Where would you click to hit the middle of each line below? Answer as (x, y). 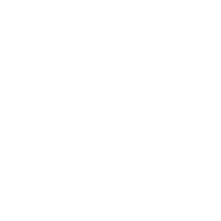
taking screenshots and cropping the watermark (106, 157)
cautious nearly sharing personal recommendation (109, 14)
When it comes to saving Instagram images (97, 68)
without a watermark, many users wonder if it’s (104, 78)
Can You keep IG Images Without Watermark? (102, 51)
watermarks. (44, 197)
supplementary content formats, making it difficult (110, 108)
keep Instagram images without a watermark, (100, 137)
